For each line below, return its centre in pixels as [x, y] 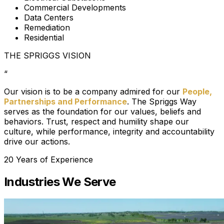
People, [197, 91]
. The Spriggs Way [162, 101]
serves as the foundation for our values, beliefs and [102, 111]
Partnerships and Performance [65, 101]
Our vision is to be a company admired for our [93, 91]
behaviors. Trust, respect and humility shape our [96, 121]
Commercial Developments [75, 7]
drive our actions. [37, 141]
